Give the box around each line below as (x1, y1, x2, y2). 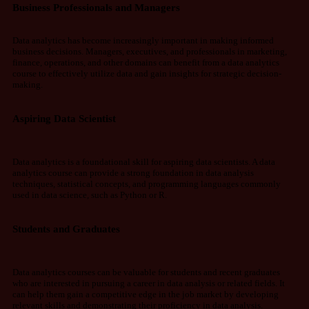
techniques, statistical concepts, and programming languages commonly (12, 179, 281, 190)
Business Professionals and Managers (12, 1, 180, 14)
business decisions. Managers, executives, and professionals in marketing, (12, 46, 287, 57)
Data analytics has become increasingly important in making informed (12, 35, 274, 46)
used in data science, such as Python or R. (12, 190, 167, 201)
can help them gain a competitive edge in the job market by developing (12, 289, 279, 300)
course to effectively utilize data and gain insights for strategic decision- (12, 68, 281, 79)
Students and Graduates (12, 223, 120, 235)
